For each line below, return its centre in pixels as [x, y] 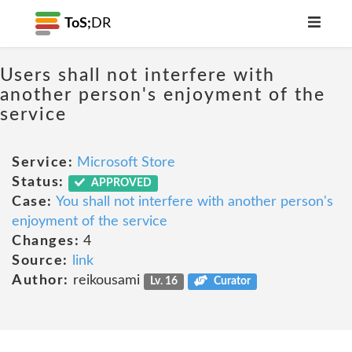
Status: [38, 182]
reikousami [106, 280]
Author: [40, 280]
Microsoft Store [126, 163]
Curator [231, 281]
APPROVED [121, 183]
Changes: [46, 241]
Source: [40, 261]
